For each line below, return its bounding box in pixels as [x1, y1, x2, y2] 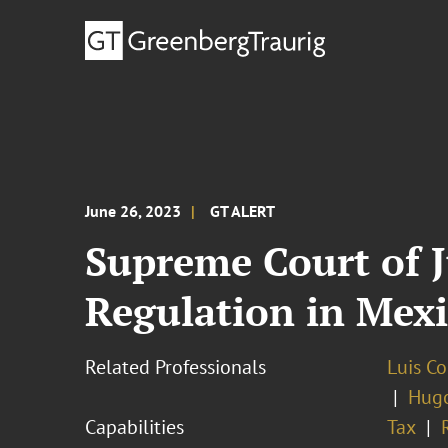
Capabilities [85, 414, 185, 440]
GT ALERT [210, 201, 276, 221]
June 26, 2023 [85, 201, 182, 221]
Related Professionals [85, 354, 267, 380]
